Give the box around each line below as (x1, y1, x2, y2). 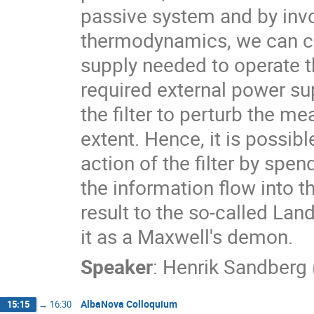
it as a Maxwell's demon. (81, 222, 293, 250)
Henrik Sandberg (163, 252, 307, 280)
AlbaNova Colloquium (81, 296, 177, 310)
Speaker (81, 252, 153, 280)
